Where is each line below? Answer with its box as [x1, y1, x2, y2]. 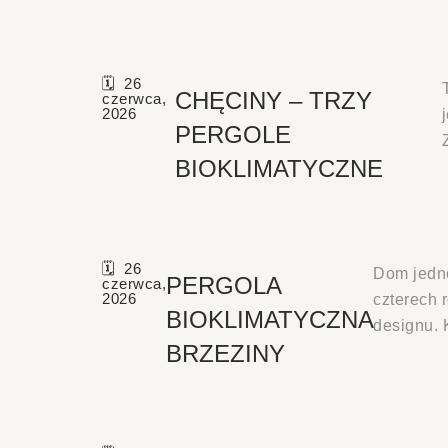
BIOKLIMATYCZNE [174, 154, 383, 182]
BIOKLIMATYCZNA [166, 305, 373, 333]
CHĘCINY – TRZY [174, 86, 372, 114]
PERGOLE [174, 120, 291, 148]
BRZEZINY [166, 339, 285, 367]
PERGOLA [166, 271, 281, 299]
